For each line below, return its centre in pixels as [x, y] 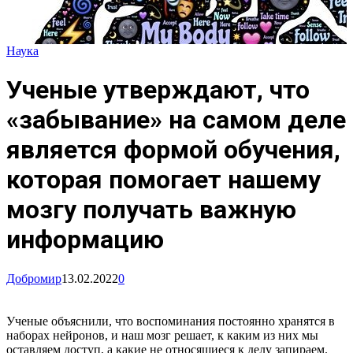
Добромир [34, 278]
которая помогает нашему [163, 180]
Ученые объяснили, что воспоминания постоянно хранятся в [171, 321]
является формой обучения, [173, 150]
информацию [85, 240]
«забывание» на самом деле [176, 120]
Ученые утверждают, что [158, 90]
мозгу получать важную [151, 210]
